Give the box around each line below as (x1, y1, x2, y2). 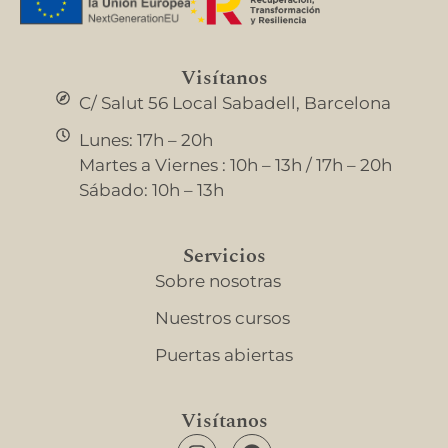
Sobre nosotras (155, 271, 281, 292)
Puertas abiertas (155, 345, 293, 366)
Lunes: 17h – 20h (78, 130, 213, 151)
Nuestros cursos (155, 308, 290, 329)
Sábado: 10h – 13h (78, 180, 224, 201)
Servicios (182, 241, 266, 272)
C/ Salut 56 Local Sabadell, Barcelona (78, 93, 391, 114)
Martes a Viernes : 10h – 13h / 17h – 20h (78, 155, 392, 176)
